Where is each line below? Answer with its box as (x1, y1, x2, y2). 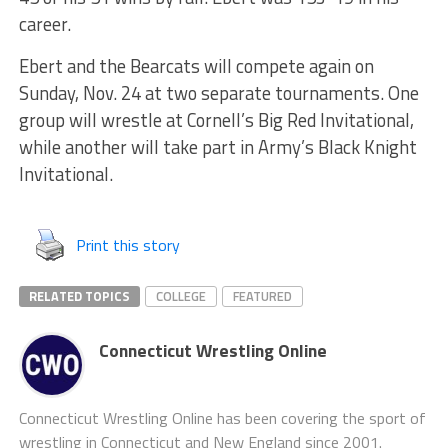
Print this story (75, 233, 180, 258)
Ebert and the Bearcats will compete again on (18, 52, 374, 81)
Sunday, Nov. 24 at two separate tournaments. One (18, 79, 419, 108)
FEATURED (232, 286, 292, 307)
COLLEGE (155, 286, 206, 307)
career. (18, 10, 71, 39)
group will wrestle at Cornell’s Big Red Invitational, (18, 106, 414, 135)
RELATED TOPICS (28, 286, 130, 307)
